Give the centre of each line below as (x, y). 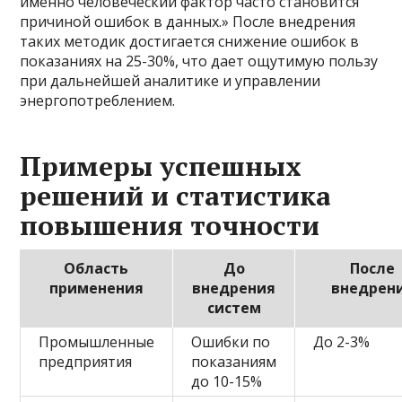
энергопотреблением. (98, 101)
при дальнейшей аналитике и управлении (170, 81)
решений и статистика (176, 196)
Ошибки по (231, 342)
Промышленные (97, 342)
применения (96, 288)
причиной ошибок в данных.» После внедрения (188, 22)
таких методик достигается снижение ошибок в (190, 42)
